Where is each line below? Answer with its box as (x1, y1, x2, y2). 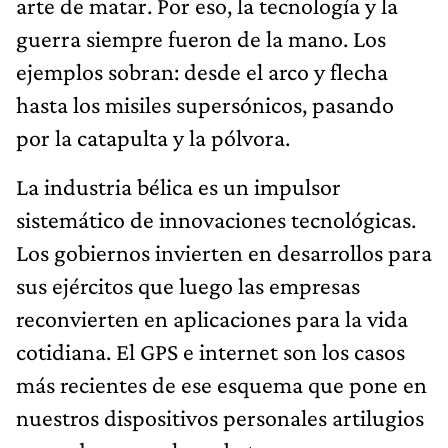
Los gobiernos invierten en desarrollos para (16, 238, 432, 266)
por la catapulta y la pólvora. (16, 123, 290, 151)
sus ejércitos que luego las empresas (16, 271, 360, 299)
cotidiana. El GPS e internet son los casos (16, 337, 405, 365)
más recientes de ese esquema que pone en (16, 370, 427, 398)
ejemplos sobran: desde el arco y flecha (16, 57, 388, 85)
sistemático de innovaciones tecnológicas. (16, 205, 416, 233)
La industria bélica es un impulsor (16, 172, 341, 200)
